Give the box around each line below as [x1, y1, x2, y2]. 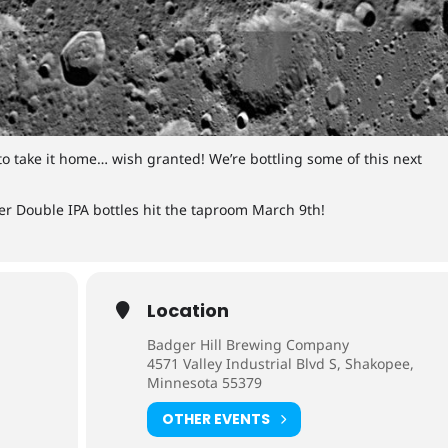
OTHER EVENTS [162, 409, 271, 430]
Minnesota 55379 [147, 372, 263, 392]
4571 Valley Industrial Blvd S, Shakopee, [147, 353, 415, 373]
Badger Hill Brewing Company [147, 334, 350, 354]
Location [147, 297, 230, 323]
